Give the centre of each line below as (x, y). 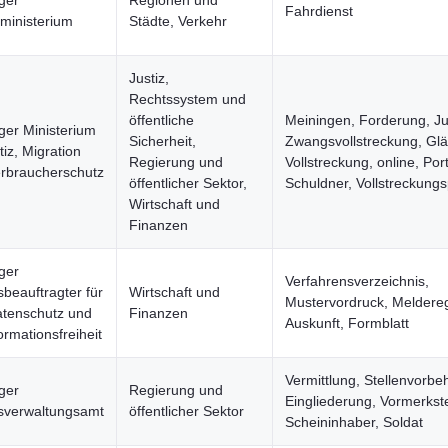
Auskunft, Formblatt (347, 323)
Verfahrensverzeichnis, (357, 281)
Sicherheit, (162, 141)
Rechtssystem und (187, 99)
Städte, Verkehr (178, 21)
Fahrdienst (319, 11)
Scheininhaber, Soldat (354, 422)
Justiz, (149, 78)
